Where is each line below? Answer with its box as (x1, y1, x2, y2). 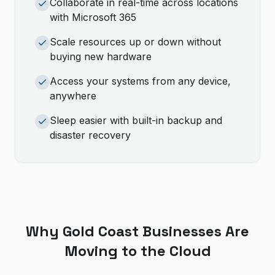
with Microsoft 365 (50, 11, 136, 23)
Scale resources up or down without (50, 36, 221, 48)
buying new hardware (50, 50, 152, 63)
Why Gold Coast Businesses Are (26, 222, 249, 241)
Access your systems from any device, (50, 75, 231, 87)
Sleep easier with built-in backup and (50, 114, 222, 126)
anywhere (50, 90, 96, 102)
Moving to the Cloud (64, 241, 211, 260)
